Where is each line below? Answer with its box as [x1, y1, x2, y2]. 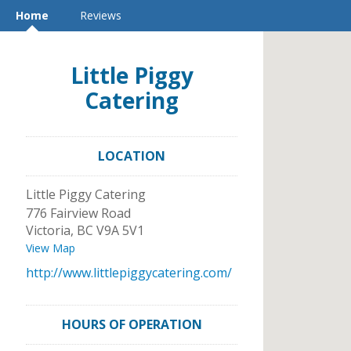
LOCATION [98, 147, 165, 165]
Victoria [26, 222, 71, 239]
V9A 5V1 [96, 222, 144, 239]
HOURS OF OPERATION [61, 316, 202, 333]
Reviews [80, 8, 121, 23]
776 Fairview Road [26, 204, 131, 222]
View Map [26, 241, 75, 255]
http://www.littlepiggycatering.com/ [26, 264, 232, 281]
